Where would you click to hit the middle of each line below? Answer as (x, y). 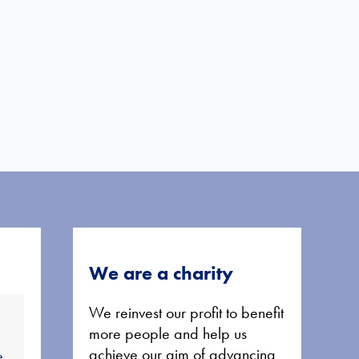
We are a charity (161, 273)
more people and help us (167, 333)
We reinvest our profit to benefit (186, 313)
